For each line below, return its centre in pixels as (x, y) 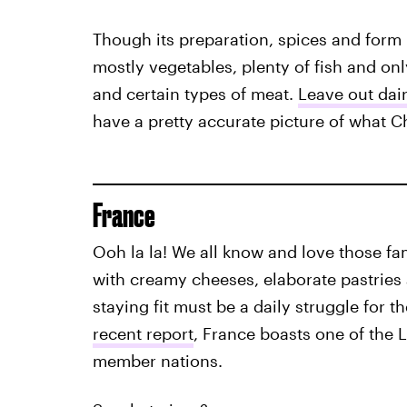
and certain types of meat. (195, 94)
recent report (143, 334)
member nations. (157, 361)
